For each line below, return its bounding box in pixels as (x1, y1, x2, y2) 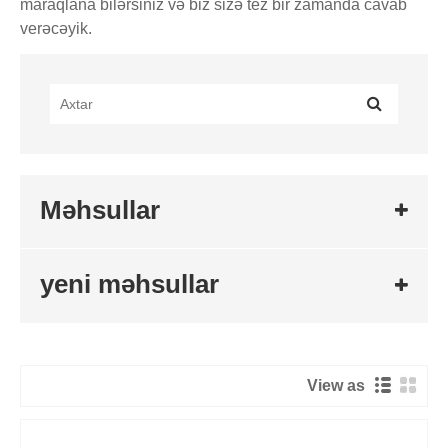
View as (306, 376, 373, 394)
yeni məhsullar (40, 269, 219, 300)
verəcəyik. (20, 19, 92, 37)
